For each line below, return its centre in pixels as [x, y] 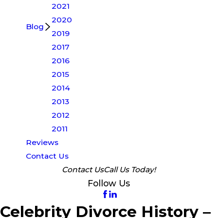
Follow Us [109, 183]
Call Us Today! [130, 169]
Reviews [42, 142]
